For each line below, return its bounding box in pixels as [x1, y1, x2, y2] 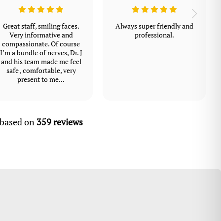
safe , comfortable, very [6, 66, 76, 75]
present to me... [17, 75, 65, 84]
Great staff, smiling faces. [2, 22, 79, 31]
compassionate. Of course [2, 39, 80, 49]
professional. [134, 31, 174, 40]
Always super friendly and [115, 22, 193, 31]
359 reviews [37, 116, 83, 128]
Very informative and [9, 31, 73, 40]
